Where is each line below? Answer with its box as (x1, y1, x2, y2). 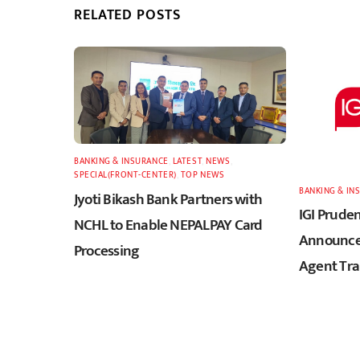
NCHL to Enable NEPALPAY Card (74, 211, 263, 238)
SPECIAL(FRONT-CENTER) (74, 167, 177, 183)
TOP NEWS (180, 167, 225, 183)
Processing (74, 237, 140, 264)
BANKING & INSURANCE (74, 153, 169, 170)
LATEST (172, 153, 202, 170)
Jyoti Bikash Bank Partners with (74, 186, 263, 212)
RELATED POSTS (74, 3, 181, 27)
